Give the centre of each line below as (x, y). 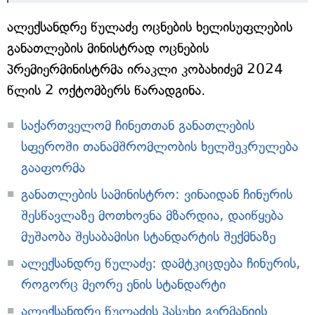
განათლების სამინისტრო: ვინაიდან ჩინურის (157, 194)
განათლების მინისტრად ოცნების (108, 48)
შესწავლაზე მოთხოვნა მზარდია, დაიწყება (152, 216)
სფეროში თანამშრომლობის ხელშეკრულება (160, 147)
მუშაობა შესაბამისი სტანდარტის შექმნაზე (148, 237)
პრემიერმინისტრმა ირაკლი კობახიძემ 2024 (145, 69)
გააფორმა (53, 168)
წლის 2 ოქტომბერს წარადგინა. (106, 90)
